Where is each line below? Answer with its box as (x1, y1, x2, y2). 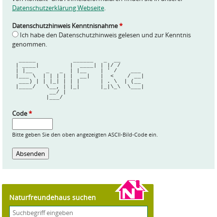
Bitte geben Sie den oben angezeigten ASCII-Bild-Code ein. (12, 131, 158, 138)
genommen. (12, 40, 47, 48)
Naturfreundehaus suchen (9, 192, 96, 202)
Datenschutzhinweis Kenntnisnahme (12, 21, 119, 30)
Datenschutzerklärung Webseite (12, 3, 104, 12)
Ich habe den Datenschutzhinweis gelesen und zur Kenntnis (20, 31, 191, 39)
